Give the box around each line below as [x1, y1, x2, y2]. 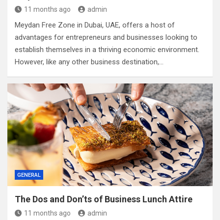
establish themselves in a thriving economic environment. [15, 45, 199, 54]
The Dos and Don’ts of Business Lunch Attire [15, 194, 192, 204]
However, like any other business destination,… [15, 57, 164, 66]
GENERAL [17, 172, 41, 178]
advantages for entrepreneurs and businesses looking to [15, 33, 197, 42]
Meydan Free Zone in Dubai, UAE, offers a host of [15, 21, 175, 29]
